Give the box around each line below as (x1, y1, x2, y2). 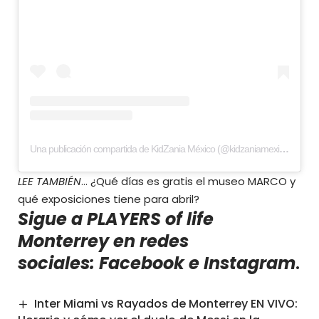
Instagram (204, 251, 296, 276)
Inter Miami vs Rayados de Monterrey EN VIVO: (34, 296, 298, 313)
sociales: (18, 251, 99, 276)
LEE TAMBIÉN (18, 174, 81, 189)
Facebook (99, 251, 184, 276)
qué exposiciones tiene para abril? (18, 192, 199, 207)
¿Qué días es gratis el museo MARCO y (90, 174, 296, 189)
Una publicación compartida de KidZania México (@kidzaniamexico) (279, 143, 289, 155)
